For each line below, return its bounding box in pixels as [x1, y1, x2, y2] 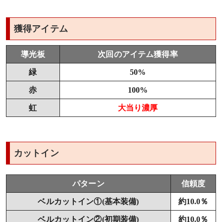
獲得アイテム [14, 23, 68, 34]
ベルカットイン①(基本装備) [38, 197, 139, 206]
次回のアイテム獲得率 [98, 50, 178, 58]
